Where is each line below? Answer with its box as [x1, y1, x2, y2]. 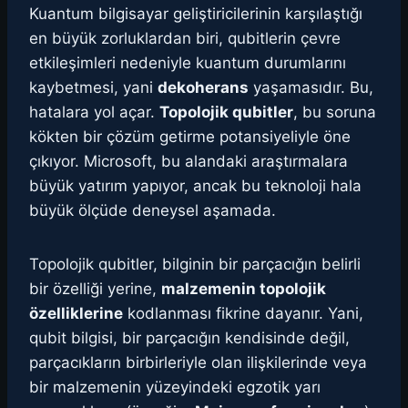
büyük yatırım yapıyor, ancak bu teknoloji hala [29, 177, 362, 196]
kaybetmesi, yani [29, 78, 158, 97]
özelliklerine [29, 304, 123, 323]
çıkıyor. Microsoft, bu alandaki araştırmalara [29, 152, 348, 171]
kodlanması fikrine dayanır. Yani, [123, 304, 363, 323]
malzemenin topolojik [161, 280, 326, 299]
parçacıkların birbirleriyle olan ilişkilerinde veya [29, 353, 367, 372]
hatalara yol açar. [29, 103, 159, 122]
